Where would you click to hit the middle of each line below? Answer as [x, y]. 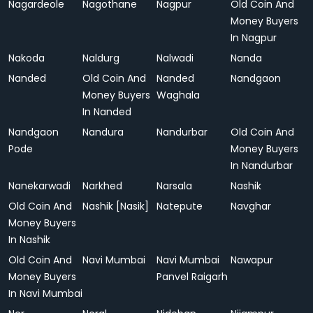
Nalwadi [175, 58]
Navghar [251, 206]
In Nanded [107, 112]
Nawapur [253, 260]
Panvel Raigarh [192, 277]
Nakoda [27, 58]
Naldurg [101, 58]
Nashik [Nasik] [116, 206]
